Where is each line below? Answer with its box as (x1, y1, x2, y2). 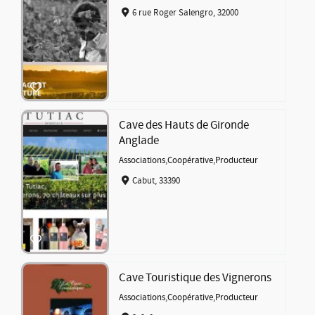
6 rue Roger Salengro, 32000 (131, 6, 238, 18)
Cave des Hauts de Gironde (119, 117, 250, 134)
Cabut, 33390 (131, 174, 180, 186)
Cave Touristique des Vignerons (119, 270, 272, 286)
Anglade (119, 133, 160, 149)
